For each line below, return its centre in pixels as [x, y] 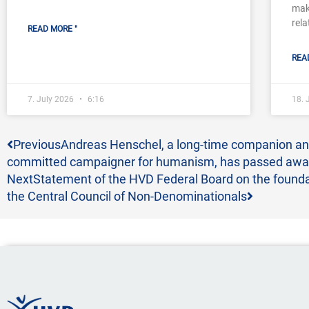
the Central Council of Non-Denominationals [127, 197]
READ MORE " [52, 29]
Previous [37, 145]
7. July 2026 [52, 100]
